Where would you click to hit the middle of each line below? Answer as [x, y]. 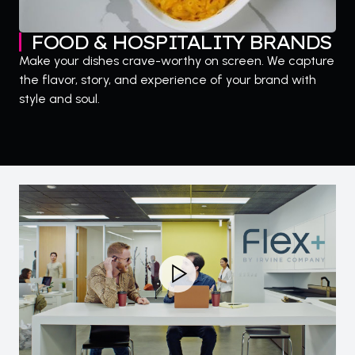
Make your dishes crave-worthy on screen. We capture [177, 61]
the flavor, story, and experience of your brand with [168, 80]
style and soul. [59, 99]
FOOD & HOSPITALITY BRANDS [181, 42]
